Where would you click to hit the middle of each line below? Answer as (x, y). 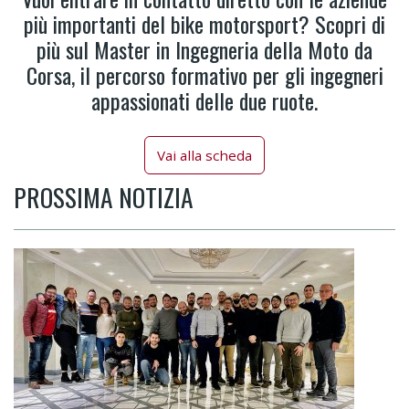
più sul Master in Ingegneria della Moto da (204, 49)
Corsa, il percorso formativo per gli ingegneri (204, 74)
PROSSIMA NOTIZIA (104, 196)
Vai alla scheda (204, 155)
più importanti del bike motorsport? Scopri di (204, 23)
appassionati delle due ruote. (204, 100)
